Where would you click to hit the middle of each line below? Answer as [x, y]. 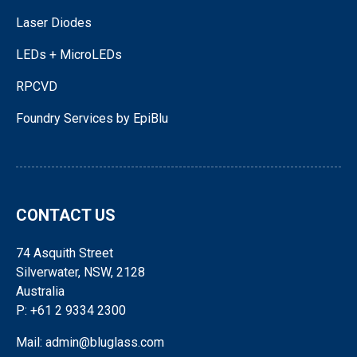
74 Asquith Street [65, 253]
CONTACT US [66, 215]
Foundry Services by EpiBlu [92, 118]
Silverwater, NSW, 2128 [80, 272]
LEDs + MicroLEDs [69, 54]
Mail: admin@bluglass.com [90, 342]
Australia [40, 291]
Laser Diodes [54, 22]
